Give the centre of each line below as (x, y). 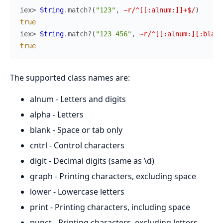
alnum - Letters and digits (78, 99)
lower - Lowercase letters (77, 192)
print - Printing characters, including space (110, 207)
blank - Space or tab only (76, 130)
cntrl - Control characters (77, 146)
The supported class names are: (70, 78)
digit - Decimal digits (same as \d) (92, 161)
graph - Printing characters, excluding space (113, 176)
